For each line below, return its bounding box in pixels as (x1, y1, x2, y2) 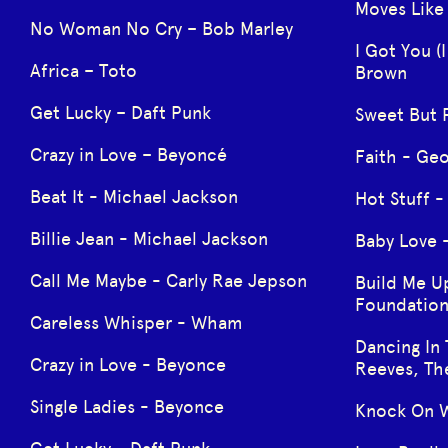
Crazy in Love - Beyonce (30, 353, 226, 376)
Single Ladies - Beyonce (30, 395, 224, 418)
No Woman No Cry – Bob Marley (30, 17, 293, 40)
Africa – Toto (30, 59, 137, 82)
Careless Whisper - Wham (30, 311, 243, 334)
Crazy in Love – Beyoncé (30, 143, 227, 166)
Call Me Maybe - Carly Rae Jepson (30, 269, 307, 292)
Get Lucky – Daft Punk (30, 101, 211, 124)
